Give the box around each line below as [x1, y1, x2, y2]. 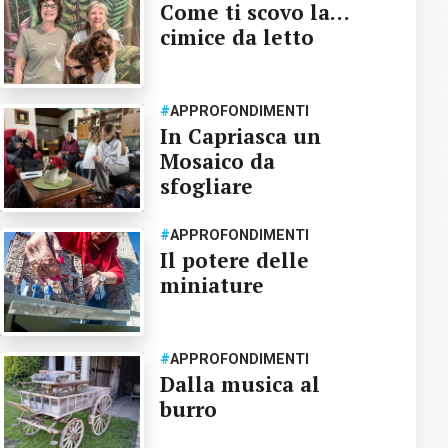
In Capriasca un [159, 121, 321, 150]
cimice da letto [159, 22, 314, 51]
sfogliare [159, 171, 253, 200]
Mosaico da [159, 146, 275, 175]
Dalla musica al [159, 369, 320, 398]
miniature [159, 270, 264, 299]
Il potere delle [159, 245, 309, 274]
